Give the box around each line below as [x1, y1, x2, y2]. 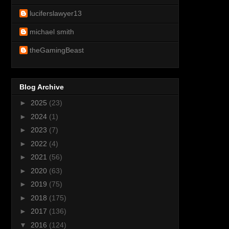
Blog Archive [19, 83, 64, 91]
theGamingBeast [30, 45, 84, 54]
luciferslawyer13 [30, 9, 82, 17]
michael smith [30, 27, 74, 36]
